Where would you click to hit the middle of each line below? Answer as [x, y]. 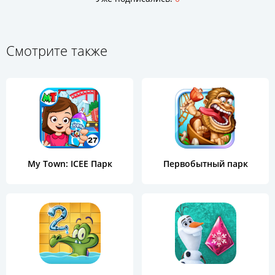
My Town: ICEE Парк [70, 164]
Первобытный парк [205, 164]
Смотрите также [57, 51]
